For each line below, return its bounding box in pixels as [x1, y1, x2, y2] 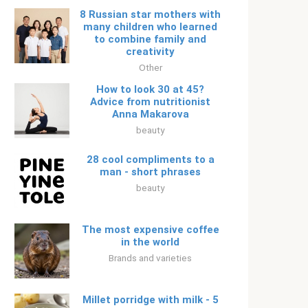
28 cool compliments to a [86, 153, 214, 166]
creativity [126, 45, 175, 58]
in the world [121, 236, 179, 248]
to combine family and [94, 33, 206, 45]
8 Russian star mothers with [80, 8, 221, 21]
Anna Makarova [111, 108, 189, 120]
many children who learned [83, 21, 217, 33]
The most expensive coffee [81, 223, 219, 236]
